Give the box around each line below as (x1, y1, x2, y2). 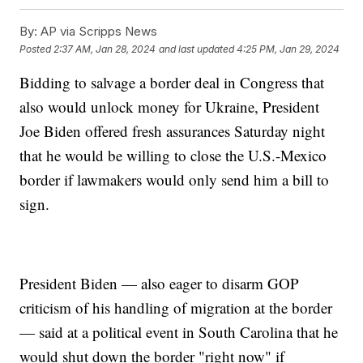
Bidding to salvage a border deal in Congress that (19, 72, 325, 93)
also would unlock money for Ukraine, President (19, 96, 320, 117)
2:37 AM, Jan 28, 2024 (53, 42, 156, 55)
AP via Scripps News (37, 23, 158, 40)
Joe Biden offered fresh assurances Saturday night (19, 121, 326, 142)
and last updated (159, 42, 235, 55)
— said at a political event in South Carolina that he (19, 322, 339, 343)
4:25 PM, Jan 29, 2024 (237, 42, 340, 55)
